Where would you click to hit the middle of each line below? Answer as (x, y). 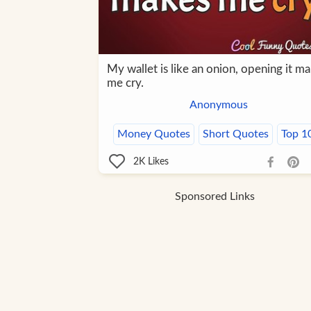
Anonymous (218, 105)
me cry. (125, 83)
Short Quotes (235, 134)
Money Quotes (153, 134)
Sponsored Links (215, 197)
